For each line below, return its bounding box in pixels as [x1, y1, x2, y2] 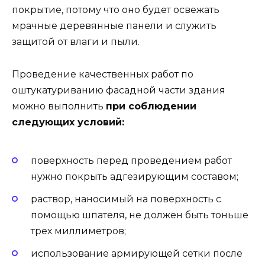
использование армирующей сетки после [31, 248, 243, 260]
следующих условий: [12, 116, 124, 128]
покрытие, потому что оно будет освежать [12, 4, 219, 16]
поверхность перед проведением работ [31, 154, 232, 166]
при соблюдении [106, 100, 196, 112]
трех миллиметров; [31, 225, 126, 237]
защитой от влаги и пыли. [12, 36, 140, 48]
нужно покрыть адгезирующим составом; [31, 170, 238, 182]
